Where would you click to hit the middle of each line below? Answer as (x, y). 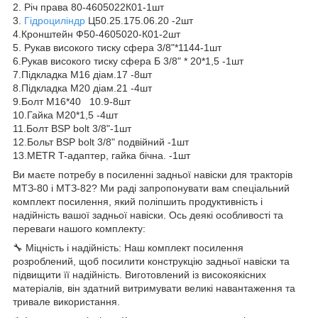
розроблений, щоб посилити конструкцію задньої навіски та (151, 261)
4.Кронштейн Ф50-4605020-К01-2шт (97, 34)
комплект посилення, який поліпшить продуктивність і (138, 201)
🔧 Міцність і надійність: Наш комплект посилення (128, 247)
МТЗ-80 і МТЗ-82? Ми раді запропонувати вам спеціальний (151, 188)
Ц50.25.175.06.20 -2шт (139, 20)
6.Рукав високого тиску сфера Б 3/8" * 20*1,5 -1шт (128, 61)
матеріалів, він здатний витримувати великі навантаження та (154, 288)
